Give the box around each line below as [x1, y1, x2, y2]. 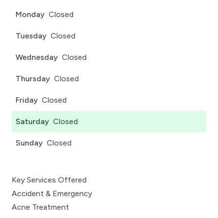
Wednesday [16, 53, 58, 62]
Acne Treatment [12, 202, 69, 212]
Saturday [16, 117, 49, 127]
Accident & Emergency [12, 189, 92, 199]
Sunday [16, 138, 43, 148]
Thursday [16, 74, 50, 84]
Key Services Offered [12, 175, 87, 185]
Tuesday [16, 31, 47, 41]
